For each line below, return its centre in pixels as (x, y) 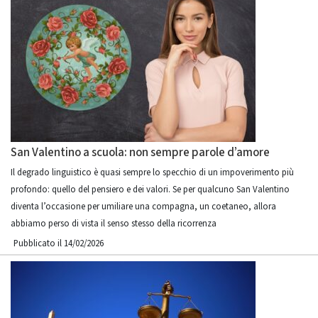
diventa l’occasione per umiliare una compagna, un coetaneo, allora (143, 207)
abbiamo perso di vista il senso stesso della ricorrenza (114, 224)
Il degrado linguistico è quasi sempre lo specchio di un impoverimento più (152, 172)
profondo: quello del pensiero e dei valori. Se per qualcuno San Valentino (150, 190)
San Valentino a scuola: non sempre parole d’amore (140, 153)
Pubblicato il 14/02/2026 (59, 243)
